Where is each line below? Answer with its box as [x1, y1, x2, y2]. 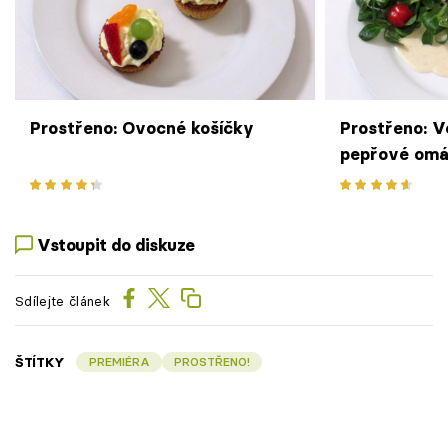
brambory [340, 170, 420, 190]
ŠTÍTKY [15, 354, 66, 371]
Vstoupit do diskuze [37, 234, 196, 255]
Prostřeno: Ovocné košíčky [30, 118, 254, 138]
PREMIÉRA [88, 354, 150, 370]
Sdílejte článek [15, 292, 110, 309]
